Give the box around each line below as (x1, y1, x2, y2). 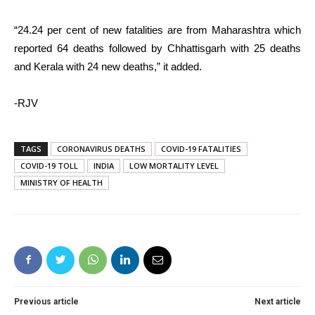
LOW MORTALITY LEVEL (129, 160, 219, 171)
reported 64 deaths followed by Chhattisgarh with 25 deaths (14, 41, 301, 54)
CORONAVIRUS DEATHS (57, 143, 146, 154)
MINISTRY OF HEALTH (20, 176, 103, 188)
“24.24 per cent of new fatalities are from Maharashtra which (14, 23, 301, 36)
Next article (255, 296, 301, 307)
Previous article (14, 296, 79, 307)
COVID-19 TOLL (20, 160, 78, 171)
